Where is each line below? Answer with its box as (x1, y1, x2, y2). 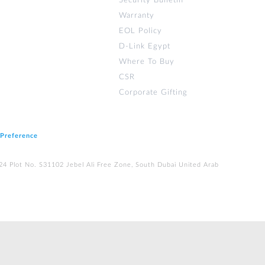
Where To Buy (119, 58, 174, 66)
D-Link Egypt (119, 43, 170, 51)
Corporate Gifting (119, 89, 188, 97)
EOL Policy (119, 27, 162, 35)
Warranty (119, 12, 154, 20)
